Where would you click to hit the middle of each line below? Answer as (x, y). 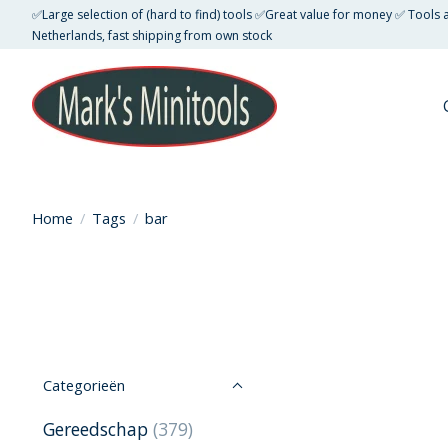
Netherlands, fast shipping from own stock (152, 35)
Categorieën (84, 385)
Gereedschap (95, 429)
